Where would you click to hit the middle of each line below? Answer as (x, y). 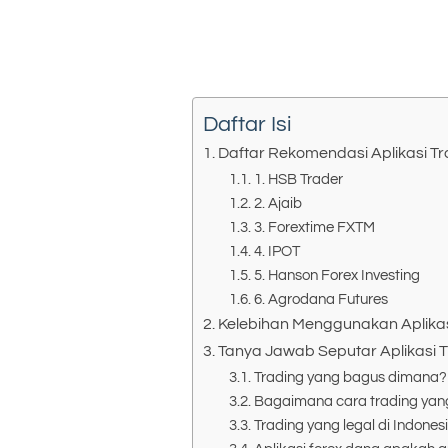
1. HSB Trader (298, 179)
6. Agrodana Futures (320, 299)
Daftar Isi (247, 124)
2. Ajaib (277, 203)
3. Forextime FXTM (314, 227)
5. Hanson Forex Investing (336, 275)
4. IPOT (276, 251)
